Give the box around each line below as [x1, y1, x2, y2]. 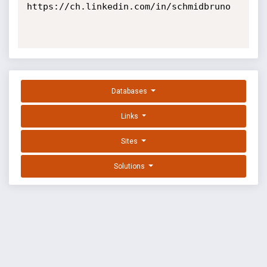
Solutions [114, 162, 147, 171]
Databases [111, 87, 150, 96]
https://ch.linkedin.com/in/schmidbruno [26, 1, 231, 12]
